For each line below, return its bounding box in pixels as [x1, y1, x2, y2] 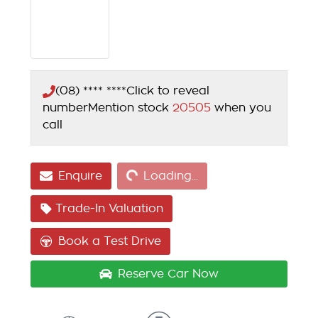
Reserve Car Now [118, 268, 219, 280]
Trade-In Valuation [55, 203, 163, 215]
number [43, 102, 88, 114]
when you [214, 102, 271, 114]
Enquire [58, 170, 102, 182]
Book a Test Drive [58, 236, 161, 248]
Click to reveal [126, 85, 209, 97]
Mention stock [88, 102, 172, 114]
